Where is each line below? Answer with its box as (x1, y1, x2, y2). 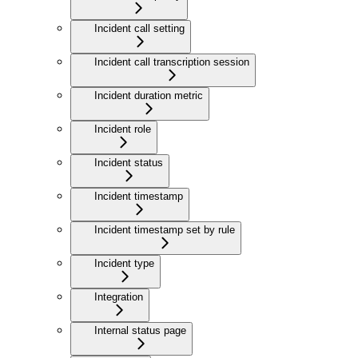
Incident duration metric (94, 89, 203, 102)
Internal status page (94, 324, 186, 337)
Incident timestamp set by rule (94, 224, 235, 237)
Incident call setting (94, 22, 185, 35)
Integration (94, 291, 143, 304)
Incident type (94, 257, 154, 270)
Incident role (94, 123, 151, 136)
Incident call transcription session (94, 56, 249, 69)
